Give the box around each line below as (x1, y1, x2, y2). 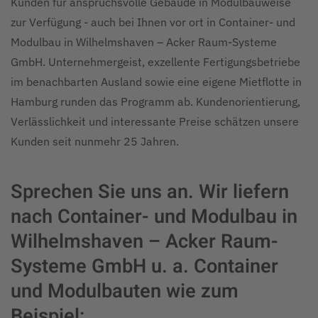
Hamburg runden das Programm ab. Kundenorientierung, (11, 94, 300, 109)
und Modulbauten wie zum (11, 277, 238, 305)
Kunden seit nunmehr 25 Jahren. (11, 134, 179, 148)
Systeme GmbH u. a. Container (11, 252, 278, 280)
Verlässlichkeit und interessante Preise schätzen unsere (11, 114, 299, 128)
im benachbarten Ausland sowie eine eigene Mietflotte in (11, 75, 302, 89)
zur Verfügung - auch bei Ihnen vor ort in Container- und (11, 15, 295, 29)
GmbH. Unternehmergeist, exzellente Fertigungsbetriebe (11, 55, 300, 69)
